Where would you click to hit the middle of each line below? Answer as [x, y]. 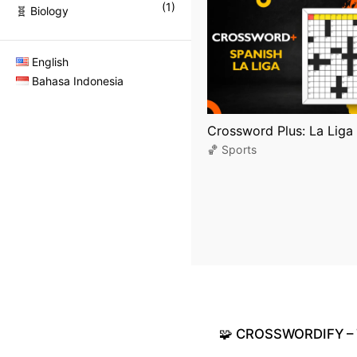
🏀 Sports [232, 149]
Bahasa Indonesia [78, 80]
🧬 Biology [42, 11]
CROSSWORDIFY [290, 333]
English [51, 61]
